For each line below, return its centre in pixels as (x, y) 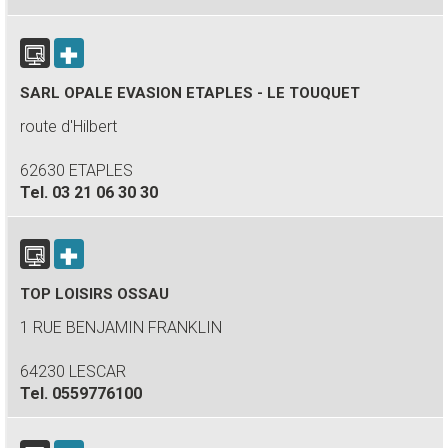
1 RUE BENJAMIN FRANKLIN (121, 327)
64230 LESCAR (73, 371)
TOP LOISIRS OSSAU (94, 294)
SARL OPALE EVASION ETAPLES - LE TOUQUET (190, 93)
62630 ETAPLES (76, 170)
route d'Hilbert (68, 126)
